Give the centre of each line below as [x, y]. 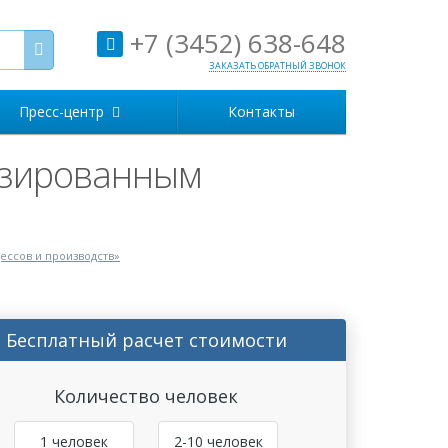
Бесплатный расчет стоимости [146, 340]
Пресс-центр [65, 111]
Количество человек [146, 396]
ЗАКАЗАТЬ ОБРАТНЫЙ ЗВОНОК [277, 65]
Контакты [261, 111]
